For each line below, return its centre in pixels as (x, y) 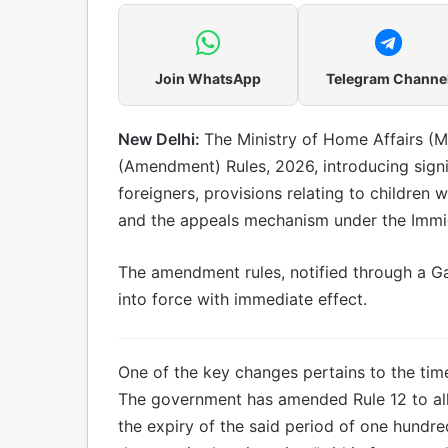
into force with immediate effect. (242, 298)
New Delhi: (161, 138)
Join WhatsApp (208, 78)
